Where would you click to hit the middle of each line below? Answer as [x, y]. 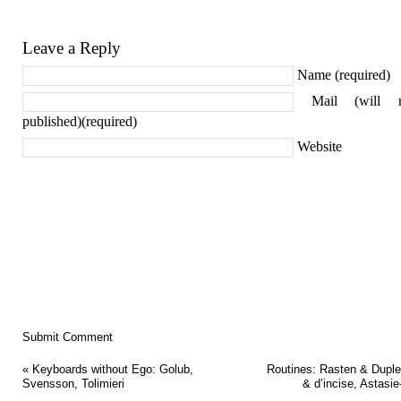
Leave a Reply [72, 48]
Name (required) [344, 75]
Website [320, 146]
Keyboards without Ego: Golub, [113, 369]
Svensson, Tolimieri [73, 383]
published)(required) [80, 121]
